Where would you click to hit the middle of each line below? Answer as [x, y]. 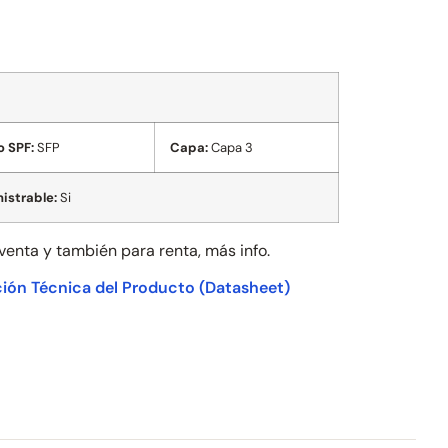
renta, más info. [214, 250]
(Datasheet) [245, 287]
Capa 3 [230, 147]
